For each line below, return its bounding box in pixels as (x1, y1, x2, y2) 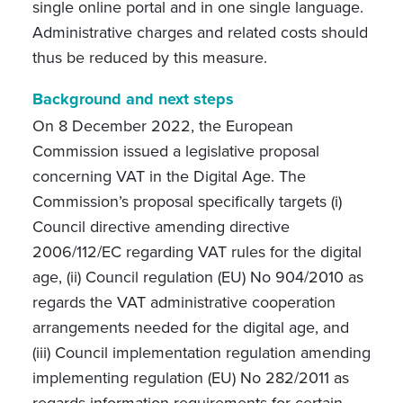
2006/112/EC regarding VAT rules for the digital (31, 239, 362, 264)
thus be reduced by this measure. (31, 45, 272, 69)
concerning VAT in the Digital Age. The (31, 164, 306, 188)
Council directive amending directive (31, 214, 290, 238)
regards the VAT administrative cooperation (31, 290, 336, 314)
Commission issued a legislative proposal (31, 139, 319, 163)
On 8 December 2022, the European (31, 113, 293, 138)
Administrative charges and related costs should (31, 20, 368, 44)
